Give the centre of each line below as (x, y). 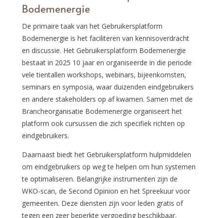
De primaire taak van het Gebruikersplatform (92, 26)
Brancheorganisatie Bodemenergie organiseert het (102, 111)
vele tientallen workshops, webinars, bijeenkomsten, (104, 74)
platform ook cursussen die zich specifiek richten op (103, 123)
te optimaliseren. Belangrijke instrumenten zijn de (100, 179)
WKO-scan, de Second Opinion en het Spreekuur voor (106, 191)
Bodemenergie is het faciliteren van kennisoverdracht (105, 38)
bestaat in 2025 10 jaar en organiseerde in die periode (107, 62)
